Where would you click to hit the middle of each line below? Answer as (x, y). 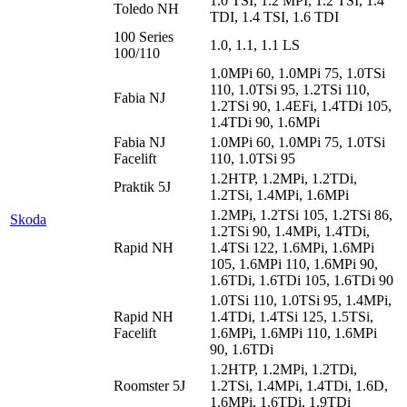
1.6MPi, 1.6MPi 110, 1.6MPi (293, 333)
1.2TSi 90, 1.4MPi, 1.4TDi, (290, 231)
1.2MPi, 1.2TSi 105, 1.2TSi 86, (301, 214)
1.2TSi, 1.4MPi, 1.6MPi (279, 194)
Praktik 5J (142, 186)
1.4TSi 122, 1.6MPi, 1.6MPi (292, 247)
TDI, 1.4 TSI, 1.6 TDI (274, 16)
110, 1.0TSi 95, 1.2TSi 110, (290, 89)
